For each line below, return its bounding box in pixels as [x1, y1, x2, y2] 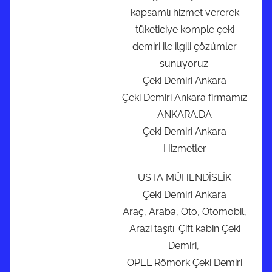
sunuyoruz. [159, 58, 210, 70]
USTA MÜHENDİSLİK [138, 172, 231, 184]
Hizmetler [163, 143, 206, 155]
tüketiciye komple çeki [135, 24, 234, 36]
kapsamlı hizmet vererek [130, 7, 239, 19]
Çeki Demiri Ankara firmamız [122, 92, 247, 104]
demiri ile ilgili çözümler [132, 41, 237, 53]
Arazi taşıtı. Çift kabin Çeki [129, 223, 240, 235]
